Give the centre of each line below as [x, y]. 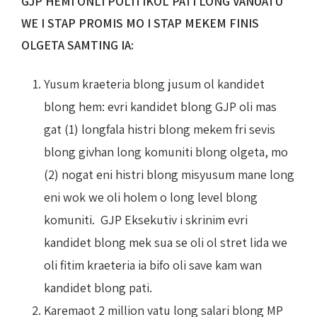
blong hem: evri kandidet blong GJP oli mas [160, 106]
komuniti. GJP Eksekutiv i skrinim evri [146, 219]
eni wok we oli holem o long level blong [151, 197]
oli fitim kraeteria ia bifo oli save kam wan [153, 265]
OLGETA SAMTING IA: [77, 45]
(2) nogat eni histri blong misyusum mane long [169, 174]
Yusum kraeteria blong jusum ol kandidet [154, 83]
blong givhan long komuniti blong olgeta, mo [166, 151]
